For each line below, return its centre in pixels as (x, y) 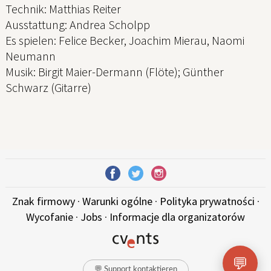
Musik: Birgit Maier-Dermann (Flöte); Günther (115, 72)
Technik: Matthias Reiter (63, 9)
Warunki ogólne (117, 201)
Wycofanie (50, 217)
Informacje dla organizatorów (177, 217)
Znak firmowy (43, 201)
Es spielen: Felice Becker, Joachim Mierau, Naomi (125, 41)
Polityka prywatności (207, 201)
